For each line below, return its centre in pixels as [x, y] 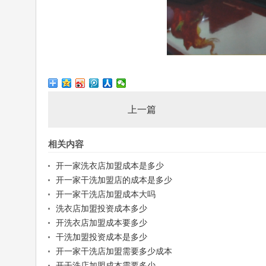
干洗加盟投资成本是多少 [101, 237]
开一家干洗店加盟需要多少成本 [114, 251]
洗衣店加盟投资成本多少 [101, 209]
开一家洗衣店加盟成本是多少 [110, 166]
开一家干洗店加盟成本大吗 [105, 194]
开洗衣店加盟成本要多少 [101, 223]
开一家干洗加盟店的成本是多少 [114, 180]
